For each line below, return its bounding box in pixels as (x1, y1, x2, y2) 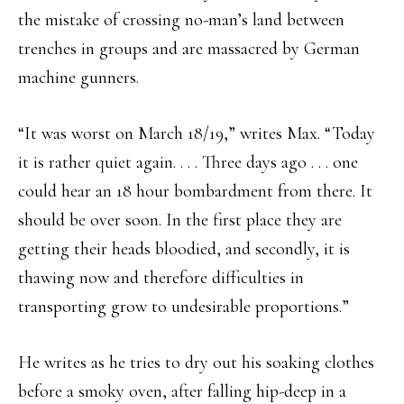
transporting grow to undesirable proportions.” (18, 296, 349, 318)
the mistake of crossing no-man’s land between (18, 9, 344, 32)
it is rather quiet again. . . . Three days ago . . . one (18, 151, 358, 174)
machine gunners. (18, 67, 139, 89)
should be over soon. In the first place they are (18, 209, 342, 232)
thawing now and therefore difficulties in (18, 267, 304, 289)
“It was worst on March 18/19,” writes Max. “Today (18, 123, 375, 145)
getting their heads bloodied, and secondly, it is (18, 238, 350, 261)
